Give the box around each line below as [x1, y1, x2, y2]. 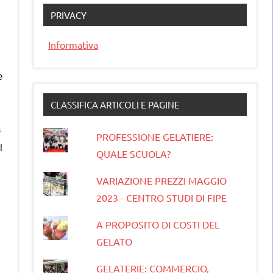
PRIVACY [51, 9, 87, 21]
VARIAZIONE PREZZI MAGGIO [96, 174, 227, 186]
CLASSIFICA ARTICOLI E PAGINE [51, 98, 180, 110]
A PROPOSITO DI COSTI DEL [96, 218, 219, 230]
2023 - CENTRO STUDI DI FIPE [96, 191, 227, 204]
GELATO [96, 235, 132, 247]
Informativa [48, 38, 98, 51]
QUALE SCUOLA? [96, 147, 171, 160]
